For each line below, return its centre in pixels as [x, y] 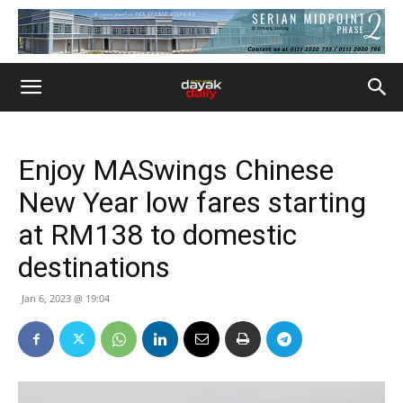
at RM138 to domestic [157, 235]
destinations [94, 267]
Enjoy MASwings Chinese [176, 170]
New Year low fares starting [192, 202]
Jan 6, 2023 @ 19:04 [66, 298]
